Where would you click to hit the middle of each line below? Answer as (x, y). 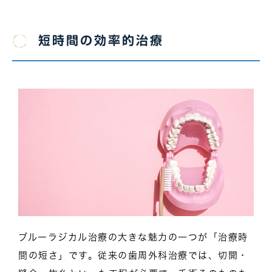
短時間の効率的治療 (101, 40)
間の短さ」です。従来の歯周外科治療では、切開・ (133, 255)
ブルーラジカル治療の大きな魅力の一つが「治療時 (133, 237)
